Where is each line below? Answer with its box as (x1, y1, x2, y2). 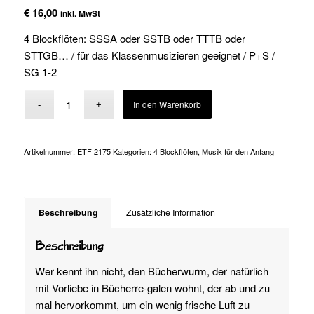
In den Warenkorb (133, 98, 202, 111)
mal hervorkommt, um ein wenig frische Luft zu (34, 296, 250, 312)
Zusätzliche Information (125, 206, 215, 219)
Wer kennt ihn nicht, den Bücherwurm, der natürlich (34, 263, 268, 278)
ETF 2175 (76, 146, 111, 158)
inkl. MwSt (60, 6, 100, 20)
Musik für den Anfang (201, 146, 274, 158)
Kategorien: (112, 146, 153, 158)
